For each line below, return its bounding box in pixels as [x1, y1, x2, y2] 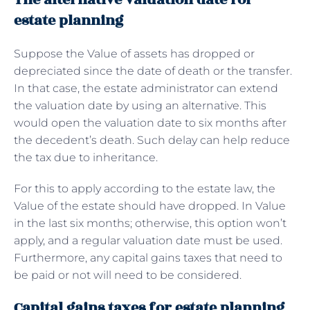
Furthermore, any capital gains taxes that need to [14, 250, 282, 264]
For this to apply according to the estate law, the [14, 181, 275, 195]
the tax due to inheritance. [14, 150, 161, 164]
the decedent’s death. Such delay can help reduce [14, 133, 290, 147]
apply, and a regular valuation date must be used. [14, 233, 282, 247]
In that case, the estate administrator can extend [14, 81, 278, 95]
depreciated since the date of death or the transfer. [14, 64, 292, 77]
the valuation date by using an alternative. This [14, 98, 266, 112]
